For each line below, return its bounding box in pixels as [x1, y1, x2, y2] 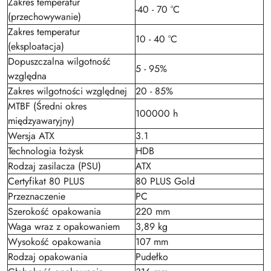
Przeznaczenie [8, 189, 65, 204]
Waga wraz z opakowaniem [8, 220, 120, 234]
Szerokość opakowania [8, 204, 101, 219]
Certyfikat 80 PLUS [8, 174, 85, 189]
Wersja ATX [8, 129, 54, 143]
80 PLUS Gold [135, 174, 195, 189]
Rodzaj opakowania [8, 250, 88, 264]
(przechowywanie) [8, 10, 81, 24]
